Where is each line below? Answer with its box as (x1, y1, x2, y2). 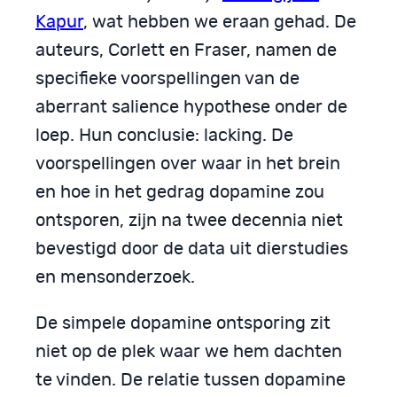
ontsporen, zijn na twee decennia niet (35, 212, 343, 230)
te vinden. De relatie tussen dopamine (35, 371, 346, 390)
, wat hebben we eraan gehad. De (83, 13, 356, 32)
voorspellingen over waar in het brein (35, 155, 340, 174)
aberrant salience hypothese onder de (35, 98, 347, 117)
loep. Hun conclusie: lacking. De (35, 127, 293, 145)
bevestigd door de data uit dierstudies (35, 240, 348, 259)
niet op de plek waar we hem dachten (35, 343, 342, 362)
